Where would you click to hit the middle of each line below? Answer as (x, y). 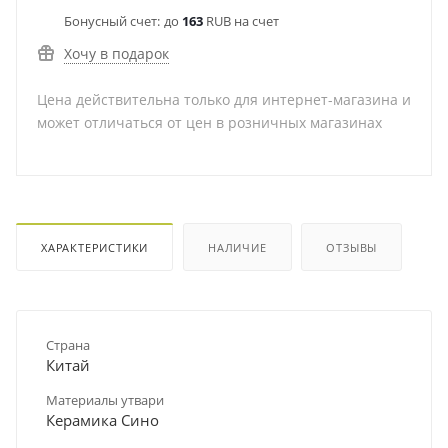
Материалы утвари (105, 399)
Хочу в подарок (116, 53)
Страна (68, 344)
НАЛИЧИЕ (237, 247)
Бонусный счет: (112, 21)
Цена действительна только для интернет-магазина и (224, 99)
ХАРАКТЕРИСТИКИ (95, 247)
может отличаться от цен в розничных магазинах (209, 122)
